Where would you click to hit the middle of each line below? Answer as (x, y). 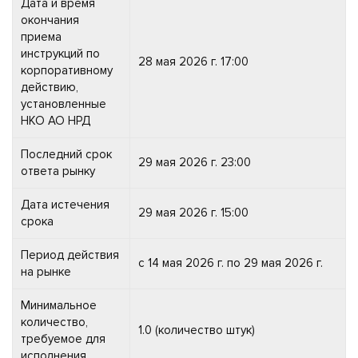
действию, (50, 87)
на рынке (46, 271)
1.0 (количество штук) (197, 330)
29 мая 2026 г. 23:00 (195, 162)
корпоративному (67, 70)
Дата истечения (65, 204)
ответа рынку (58, 171)
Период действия (70, 255)
